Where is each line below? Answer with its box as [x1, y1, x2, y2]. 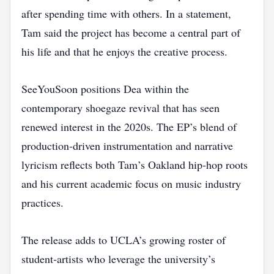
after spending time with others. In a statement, [21, 6, 231, 21]
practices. [21, 195, 64, 210]
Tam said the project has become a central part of [21, 25, 240, 40]
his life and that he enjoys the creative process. [21, 44, 228, 59]
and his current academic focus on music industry [21, 176, 241, 191]
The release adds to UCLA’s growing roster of [21, 232, 226, 247]
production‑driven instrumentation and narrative [21, 138, 233, 153]
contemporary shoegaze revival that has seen [21, 100, 220, 115]
